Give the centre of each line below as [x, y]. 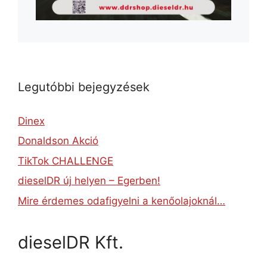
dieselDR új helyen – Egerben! [89, 181]
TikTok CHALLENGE [66, 161]
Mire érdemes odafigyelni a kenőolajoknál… [122, 201]
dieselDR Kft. [71, 242]
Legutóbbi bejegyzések [84, 87]
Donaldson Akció [58, 141]
